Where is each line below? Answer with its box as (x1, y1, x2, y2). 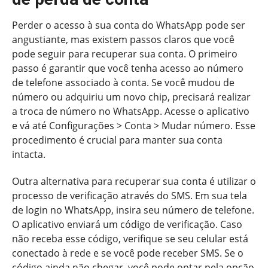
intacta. (12, 148, 45, 162)
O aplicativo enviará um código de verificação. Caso (12, 218, 242, 232)
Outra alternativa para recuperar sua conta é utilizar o (12, 175, 256, 188)
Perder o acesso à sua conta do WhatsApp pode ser (12, 19, 245, 32)
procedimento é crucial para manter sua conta (12, 133, 223, 147)
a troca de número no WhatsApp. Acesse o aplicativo (12, 105, 249, 118)
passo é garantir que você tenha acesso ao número (12, 62, 243, 75)
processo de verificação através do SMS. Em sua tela (12, 189, 247, 203)
